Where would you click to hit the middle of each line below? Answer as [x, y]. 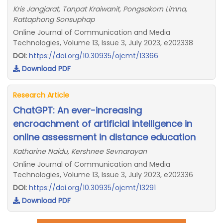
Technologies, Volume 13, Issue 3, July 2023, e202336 [103, 175]
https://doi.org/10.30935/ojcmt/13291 [92, 188]
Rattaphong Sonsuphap [54, 19]
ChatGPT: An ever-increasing [77, 110]
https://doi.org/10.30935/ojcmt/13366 [94, 56]
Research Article [41, 95]
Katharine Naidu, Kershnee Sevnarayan [80, 151]
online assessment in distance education [104, 137]
